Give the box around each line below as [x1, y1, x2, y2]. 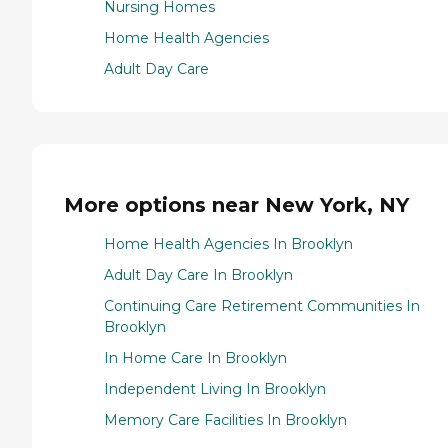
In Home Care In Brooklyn [104, 348, 287, 367]
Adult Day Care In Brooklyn [104, 265, 293, 284]
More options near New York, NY [64, 192, 409, 217]
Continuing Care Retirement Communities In [104, 296, 420, 315]
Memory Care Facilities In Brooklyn [104, 410, 347, 429]
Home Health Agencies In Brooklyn [104, 234, 353, 253]
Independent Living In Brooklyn [104, 379, 326, 398]
